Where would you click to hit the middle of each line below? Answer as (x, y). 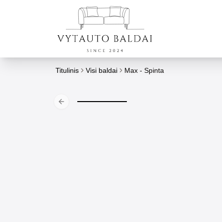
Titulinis (67, 70)
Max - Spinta (144, 70)
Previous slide (83, 106)
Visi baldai (102, 70)
